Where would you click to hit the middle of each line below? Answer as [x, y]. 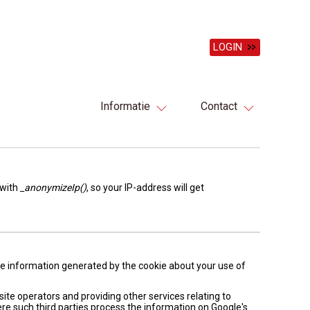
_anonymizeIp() [53, 188]
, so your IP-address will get [145, 188]
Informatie [125, 106]
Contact [219, 106]
